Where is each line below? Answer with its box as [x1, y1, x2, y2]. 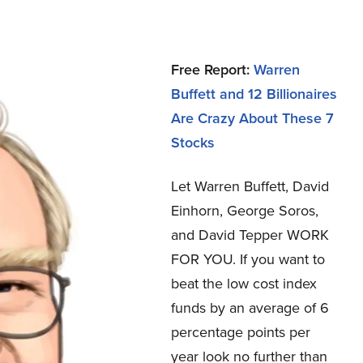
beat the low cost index [171, 273, 317, 294]
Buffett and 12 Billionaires [171, 83, 337, 104]
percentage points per [171, 322, 310, 343]
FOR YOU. [171, 249, 236, 270]
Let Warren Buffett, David [171, 176, 329, 197]
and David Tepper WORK [171, 224, 329, 246]
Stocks [171, 132, 215, 152]
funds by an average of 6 [171, 297, 329, 318]
